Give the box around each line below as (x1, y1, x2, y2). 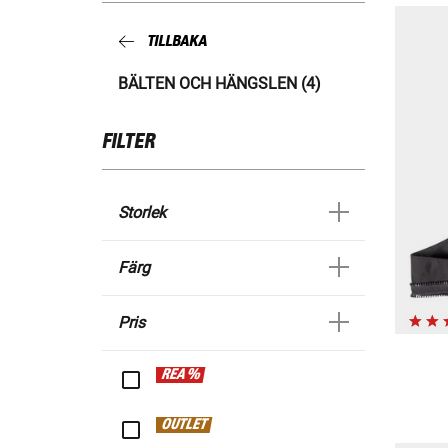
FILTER (102, 131, 155, 154)
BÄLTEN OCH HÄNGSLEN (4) (118, 74, 321, 94)
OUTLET (160, 417, 209, 434)
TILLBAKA (147, 32, 207, 50)
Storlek (118, 203, 166, 223)
